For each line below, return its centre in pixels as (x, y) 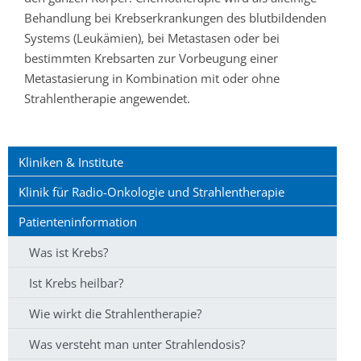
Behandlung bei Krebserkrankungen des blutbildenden (175, 18)
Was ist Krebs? (68, 252)
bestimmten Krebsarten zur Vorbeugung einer (151, 58)
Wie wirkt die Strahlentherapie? (115, 313)
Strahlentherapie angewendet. (107, 98)
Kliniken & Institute (71, 162)
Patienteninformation (78, 221)
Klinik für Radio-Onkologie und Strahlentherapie (151, 191)
